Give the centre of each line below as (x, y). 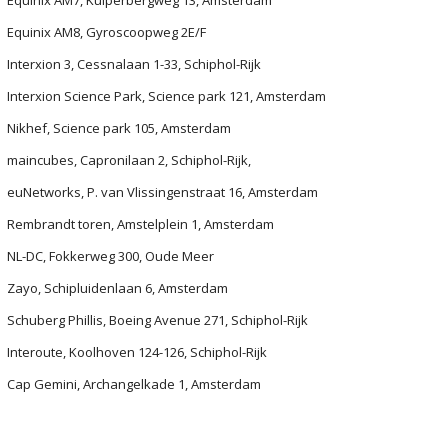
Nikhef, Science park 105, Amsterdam (119, 128)
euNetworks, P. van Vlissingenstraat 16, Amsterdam (162, 192)
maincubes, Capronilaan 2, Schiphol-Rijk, (129, 160)
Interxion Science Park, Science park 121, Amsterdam (166, 96)
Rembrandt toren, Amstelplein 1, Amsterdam (140, 224)
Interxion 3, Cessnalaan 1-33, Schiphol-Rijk (134, 64)
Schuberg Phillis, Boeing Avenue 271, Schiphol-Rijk (157, 320)
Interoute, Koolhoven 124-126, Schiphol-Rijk (137, 352)
